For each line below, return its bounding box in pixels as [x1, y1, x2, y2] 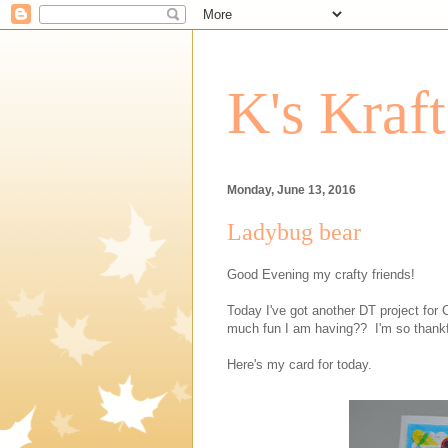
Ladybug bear [227, 219, 361, 246]
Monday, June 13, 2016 [227, 183, 356, 198]
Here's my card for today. [227, 356, 372, 372]
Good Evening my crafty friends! [227, 266, 415, 282]
